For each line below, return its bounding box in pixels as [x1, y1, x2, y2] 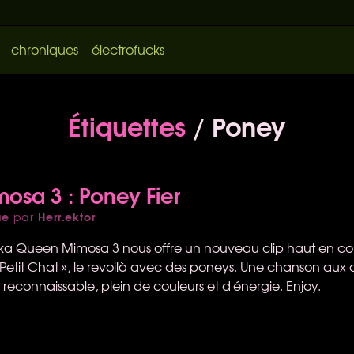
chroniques [10, 40, 78, 58]
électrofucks [92, 40, 164, 58]
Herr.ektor [37, 207, 96, 225]
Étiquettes [68, 104, 186, 145]
